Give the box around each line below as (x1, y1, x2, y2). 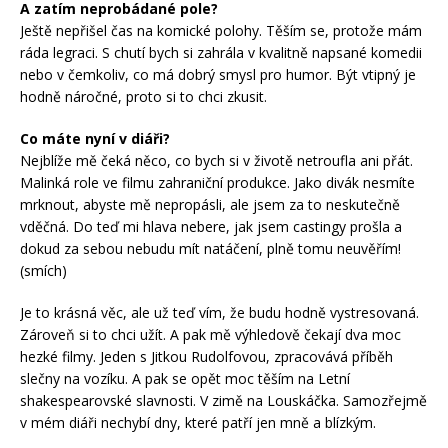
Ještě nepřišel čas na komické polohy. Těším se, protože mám (20, 20, 422, 40)
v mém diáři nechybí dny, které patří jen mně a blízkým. (20, 412, 376, 432)
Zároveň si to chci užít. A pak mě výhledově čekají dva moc (20, 324, 401, 344)
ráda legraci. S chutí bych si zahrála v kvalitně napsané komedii (20, 42, 422, 62)
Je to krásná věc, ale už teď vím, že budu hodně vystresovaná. (20, 302, 419, 322)
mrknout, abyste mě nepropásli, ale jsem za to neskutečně (20, 194, 400, 214)
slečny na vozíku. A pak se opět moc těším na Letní (20, 368, 350, 388)
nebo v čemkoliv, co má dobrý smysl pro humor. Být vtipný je (20, 64, 416, 84)
